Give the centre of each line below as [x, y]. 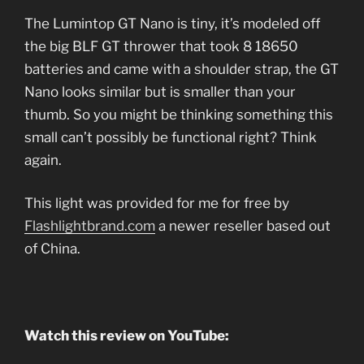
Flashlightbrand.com [90, 226]
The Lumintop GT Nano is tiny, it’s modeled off [172, 23]
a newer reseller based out [243, 226]
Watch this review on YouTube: [128, 336]
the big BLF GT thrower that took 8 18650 [161, 46]
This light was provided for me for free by [157, 204]
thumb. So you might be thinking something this [179, 114]
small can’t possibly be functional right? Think [171, 137]
